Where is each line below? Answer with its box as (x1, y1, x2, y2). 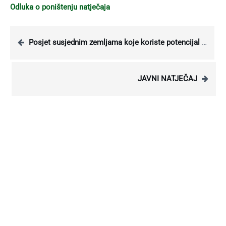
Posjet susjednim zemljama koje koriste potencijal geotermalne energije (29, 37, 202, 47)
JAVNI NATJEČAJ (138, 74, 197, 83)
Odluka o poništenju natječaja (10, 3, 110, 12)
